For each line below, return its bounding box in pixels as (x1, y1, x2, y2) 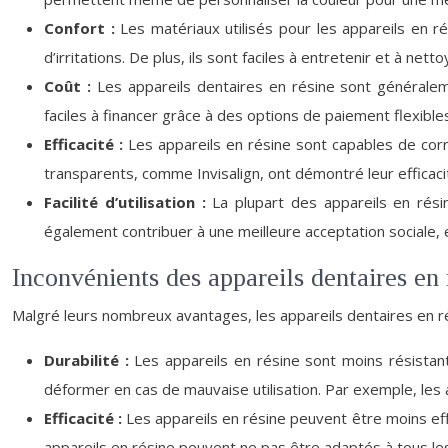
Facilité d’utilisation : (44, 192, 213, 212)
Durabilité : (44, 350, 135, 370)
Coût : (44, 76, 97, 96)
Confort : (44, 18, 121, 38)
